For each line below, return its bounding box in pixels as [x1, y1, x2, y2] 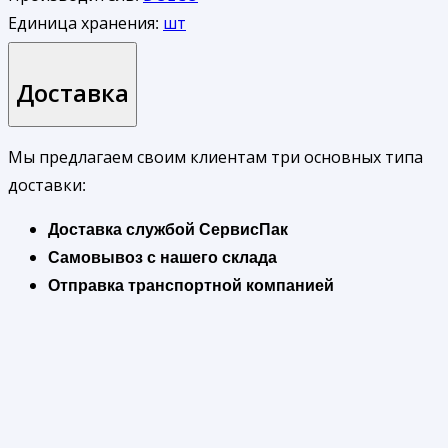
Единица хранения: [8, 12, 163, 35]
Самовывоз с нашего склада [48, 246, 277, 269]
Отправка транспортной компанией [48, 274, 334, 297]
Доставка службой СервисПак [48, 218, 288, 241]
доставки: [8, 174, 86, 197]
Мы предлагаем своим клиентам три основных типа [8, 146, 423, 169]
